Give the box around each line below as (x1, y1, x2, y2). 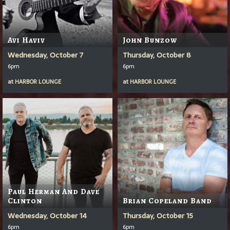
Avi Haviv (8, 34, 45, 45)
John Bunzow (123, 34, 177, 45)
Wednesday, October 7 (8, 49, 83, 61)
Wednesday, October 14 (8, 209, 87, 221)
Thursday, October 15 (123, 209, 193, 221)
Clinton (8, 195, 42, 206)
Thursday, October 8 (123, 49, 191, 61)
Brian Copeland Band (123, 195, 212, 206)
